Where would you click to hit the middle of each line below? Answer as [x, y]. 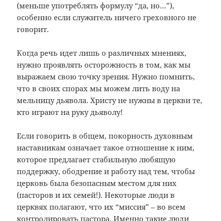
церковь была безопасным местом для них [97, 183]
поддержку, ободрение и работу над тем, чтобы [106, 171]
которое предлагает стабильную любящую [96, 159]
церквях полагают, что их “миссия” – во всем [101, 206]
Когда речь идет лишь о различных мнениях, [102, 53]
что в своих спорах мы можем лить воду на [99, 88]
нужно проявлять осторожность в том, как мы [104, 64]
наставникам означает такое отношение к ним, [106, 147]
